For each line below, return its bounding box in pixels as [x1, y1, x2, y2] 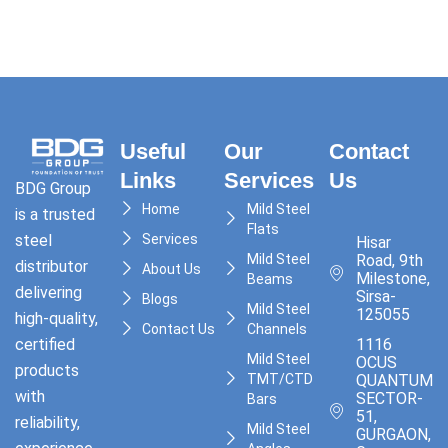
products [15, 361, 79, 381]
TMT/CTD [246, 371, 313, 388]
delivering [15, 283, 82, 303]
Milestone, [355, 269, 430, 289]
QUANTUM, [355, 371, 436, 391]
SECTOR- [355, 389, 423, 409]
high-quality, [15, 309, 98, 329]
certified [15, 335, 75, 355]
